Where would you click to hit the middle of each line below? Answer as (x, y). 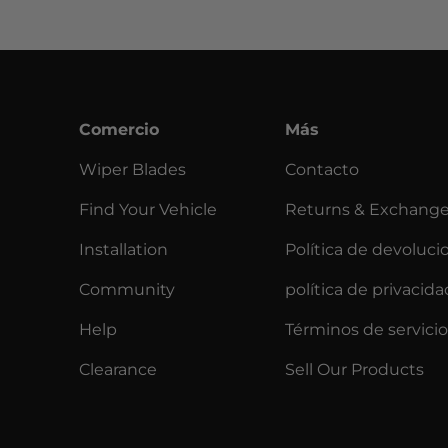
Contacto (321, 169)
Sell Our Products (354, 369)
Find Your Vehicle (148, 209)
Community (127, 289)
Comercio (119, 129)
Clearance (118, 369)
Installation (124, 249)
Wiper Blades (133, 169)
